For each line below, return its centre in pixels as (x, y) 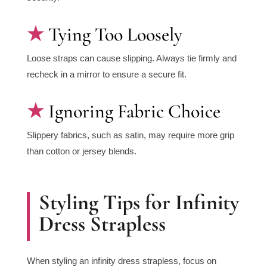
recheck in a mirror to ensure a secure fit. (106, 74)
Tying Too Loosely (115, 35)
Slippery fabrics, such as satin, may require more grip (130, 135)
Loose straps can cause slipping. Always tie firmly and (131, 58)
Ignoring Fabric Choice (134, 111)
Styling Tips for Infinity (139, 203)
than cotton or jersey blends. (81, 151)
